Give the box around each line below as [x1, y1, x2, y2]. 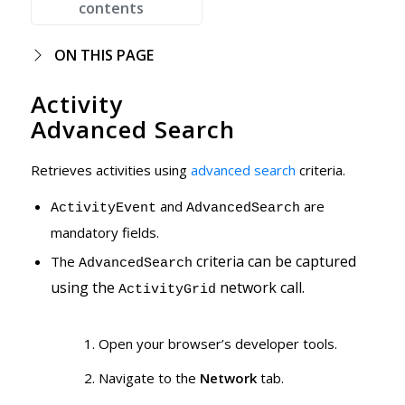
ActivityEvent [50, 200, 156, 216]
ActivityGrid [118, 281, 216, 297]
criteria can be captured [192, 250, 356, 271]
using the [50, 277, 118, 297]
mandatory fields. [50, 222, 159, 241]
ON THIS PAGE [53, 45, 154, 65]
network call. [215, 277, 305, 297]
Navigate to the [98, 368, 200, 387]
